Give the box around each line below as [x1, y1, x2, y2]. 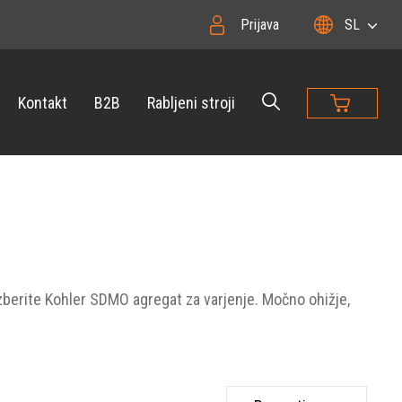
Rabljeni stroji [147, 92, 235, 112]
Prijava [240, 16, 279, 33]
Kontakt [18, 92, 67, 112]
